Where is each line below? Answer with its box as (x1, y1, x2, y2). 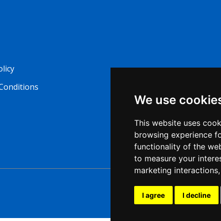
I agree (142, 191, 165, 199)
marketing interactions (134, 165, 218, 175)
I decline (183, 191, 211, 199)
